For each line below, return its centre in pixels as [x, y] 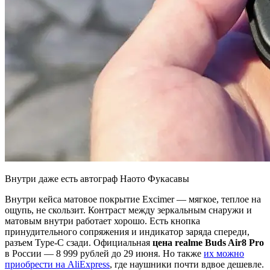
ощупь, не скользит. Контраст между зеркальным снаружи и [128, 210]
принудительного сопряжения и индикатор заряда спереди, [127, 231]
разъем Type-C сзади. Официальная [79, 242]
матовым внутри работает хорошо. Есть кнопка [102, 221]
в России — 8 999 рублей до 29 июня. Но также [104, 253]
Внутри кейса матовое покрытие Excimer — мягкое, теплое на [133, 199]
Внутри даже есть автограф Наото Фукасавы [97, 178]
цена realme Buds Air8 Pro [208, 242]
